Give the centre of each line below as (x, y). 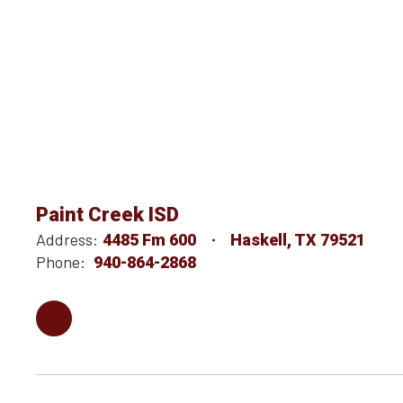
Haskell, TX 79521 (298, 240)
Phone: (61, 262)
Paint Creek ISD (107, 215)
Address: (67, 240)
